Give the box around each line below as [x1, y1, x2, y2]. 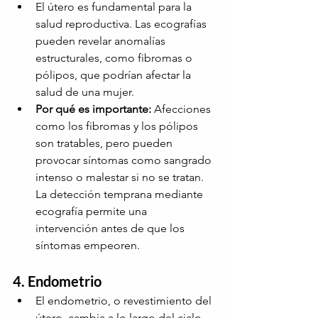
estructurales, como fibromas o [35, 51, 195, 65]
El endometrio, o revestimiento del [35, 294, 214, 308]
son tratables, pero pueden [35, 136, 175, 150]
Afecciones [154, 102, 214, 116]
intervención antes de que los [35, 221, 187, 236]
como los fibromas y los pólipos [35, 119, 201, 133]
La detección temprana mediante [35, 187, 206, 202]
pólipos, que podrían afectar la [35, 68, 194, 82]
